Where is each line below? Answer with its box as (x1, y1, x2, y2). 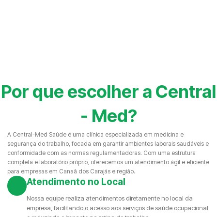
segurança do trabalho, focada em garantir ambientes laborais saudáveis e (7, 140, 209, 148)
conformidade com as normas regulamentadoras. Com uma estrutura (7, 149, 196, 157)
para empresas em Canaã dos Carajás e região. (7, 168, 135, 175)
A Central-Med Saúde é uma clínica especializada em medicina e (7, 131, 184, 139)
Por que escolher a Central (1, 81, 216, 103)
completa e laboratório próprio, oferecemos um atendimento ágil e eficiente (7, 158, 209, 166)
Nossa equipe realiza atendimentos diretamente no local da (27, 194, 193, 202)
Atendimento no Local (27, 176, 125, 188)
